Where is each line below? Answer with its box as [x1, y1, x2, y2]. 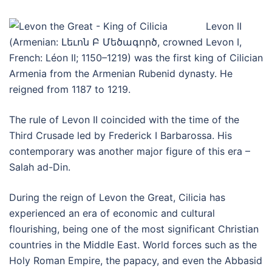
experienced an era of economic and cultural [9, 207, 215, 219]
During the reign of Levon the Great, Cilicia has [9, 191, 225, 203]
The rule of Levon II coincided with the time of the [9, 114, 239, 126]
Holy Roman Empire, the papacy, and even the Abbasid [9, 254, 262, 267]
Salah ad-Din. [9, 161, 70, 173]
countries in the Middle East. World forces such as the [9, 239, 257, 251]
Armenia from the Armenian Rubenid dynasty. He [9, 67, 233, 80]
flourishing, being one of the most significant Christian [9, 223, 259, 235]
